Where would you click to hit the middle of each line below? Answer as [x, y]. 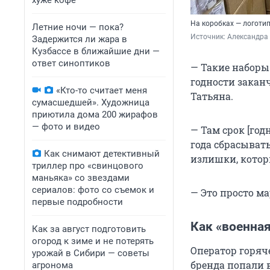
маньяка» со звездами [81, 178]
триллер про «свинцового [88, 166]
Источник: [209, 37]
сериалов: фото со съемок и [93, 190]
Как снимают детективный [102, 154]
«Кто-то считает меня [102, 90]
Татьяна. [212, 96]
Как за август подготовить [89, 229]
